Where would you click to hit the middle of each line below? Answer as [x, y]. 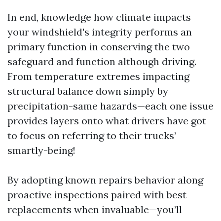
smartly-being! [41, 150]
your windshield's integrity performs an [100, 32]
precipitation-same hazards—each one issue [110, 106]
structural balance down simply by [88, 91]
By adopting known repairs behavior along [105, 180]
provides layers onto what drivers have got [107, 121]
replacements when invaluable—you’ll [95, 209]
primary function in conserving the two [99, 47]
